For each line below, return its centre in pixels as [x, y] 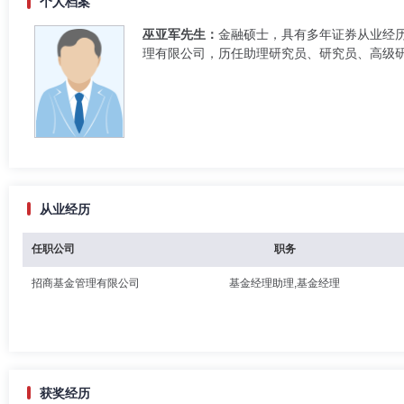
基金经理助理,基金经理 [285, 283]
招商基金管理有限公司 [86, 283]
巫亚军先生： [180, 34]
